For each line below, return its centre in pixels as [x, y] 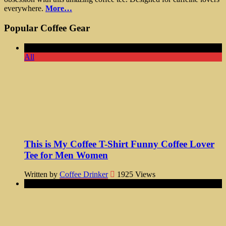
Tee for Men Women [66, 155]
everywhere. [25, 9]
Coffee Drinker [84, 175]
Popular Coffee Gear [47, 28]
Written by [42, 175]
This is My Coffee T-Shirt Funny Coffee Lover [119, 144]
